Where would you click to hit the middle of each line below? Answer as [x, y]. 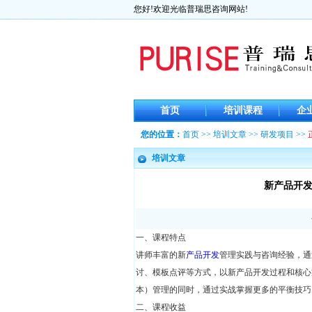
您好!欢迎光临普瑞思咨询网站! [191, 9]
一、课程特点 [161, 237]
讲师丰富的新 [161, 255]
